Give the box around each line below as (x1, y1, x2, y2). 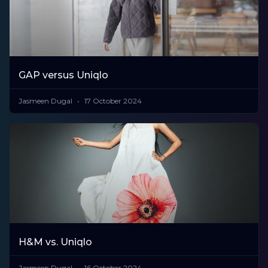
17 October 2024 (83, 96, 142, 106)
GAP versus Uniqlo (19, 69, 108, 81)
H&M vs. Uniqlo (19, 236, 92, 248)
